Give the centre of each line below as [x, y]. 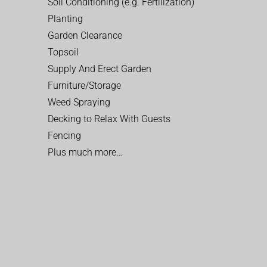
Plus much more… [85, 152]
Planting [65, 19]
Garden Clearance [85, 35]
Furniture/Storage [84, 86]
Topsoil [63, 52]
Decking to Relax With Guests [109, 119]
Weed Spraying [79, 102]
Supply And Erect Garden [100, 69]
